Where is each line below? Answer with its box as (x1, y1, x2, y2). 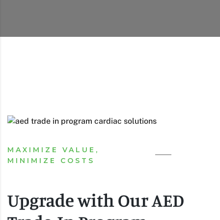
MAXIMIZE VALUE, (7, 145, 99, 154)
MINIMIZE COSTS (7, 156, 95, 165)
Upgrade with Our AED (7, 189, 184, 211)
